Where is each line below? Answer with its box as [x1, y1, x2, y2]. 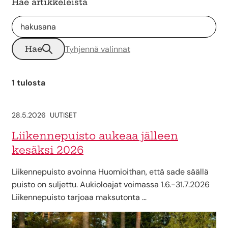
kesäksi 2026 [12, 144, 83, 156]
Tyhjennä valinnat [65, 43, 130, 54]
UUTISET [50, 110, 77, 120]
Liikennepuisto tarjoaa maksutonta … [12, 192, 147, 203]
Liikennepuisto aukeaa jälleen [12, 129, 178, 142]
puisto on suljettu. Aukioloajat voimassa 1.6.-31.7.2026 [12, 179, 210, 190]
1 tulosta [12, 77, 45, 88]
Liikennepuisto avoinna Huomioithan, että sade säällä [12, 166, 209, 177]
